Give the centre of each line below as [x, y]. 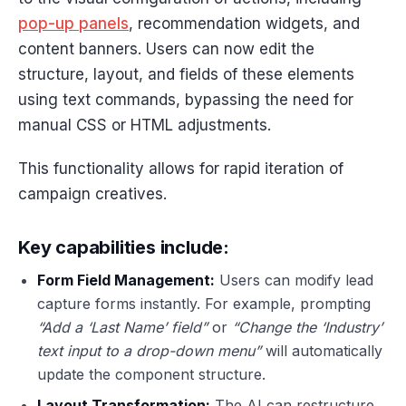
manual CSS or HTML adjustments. [145, 125]
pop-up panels [73, 23]
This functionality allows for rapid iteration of [181, 169]
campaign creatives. [92, 194]
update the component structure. [151, 375]
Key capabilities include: [124, 248]
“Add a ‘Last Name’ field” [122, 328]
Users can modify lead [294, 280]
